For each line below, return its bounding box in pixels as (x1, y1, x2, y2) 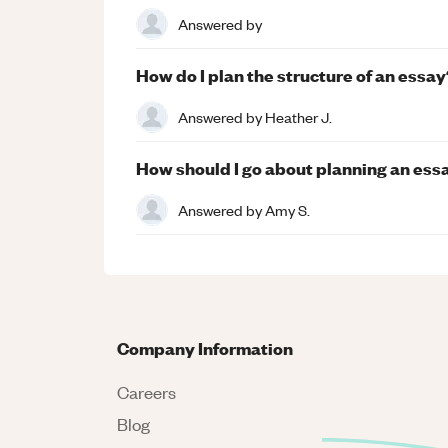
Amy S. (265, 199, 310, 220)
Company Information (117, 336, 293, 359)
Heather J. (265, 106, 332, 127)
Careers (117, 381, 176, 403)
